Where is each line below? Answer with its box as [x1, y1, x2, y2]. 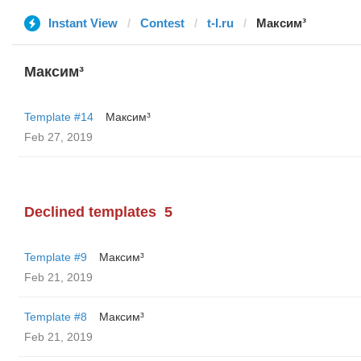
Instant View [48, 16, 118, 30]
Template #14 [24, 110, 93, 123]
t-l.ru [207, 16, 234, 30]
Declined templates [24, 204, 156, 220]
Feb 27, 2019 [24, 131, 93, 143]
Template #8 [24, 310, 87, 323]
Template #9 [24, 251, 87, 263]
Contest [140, 16, 185, 30]
